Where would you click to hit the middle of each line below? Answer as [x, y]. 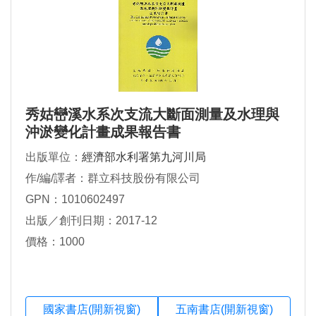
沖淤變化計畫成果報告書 [103, 132]
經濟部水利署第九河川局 [144, 157]
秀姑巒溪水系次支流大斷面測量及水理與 [152, 115]
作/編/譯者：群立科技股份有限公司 [113, 178]
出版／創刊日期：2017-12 [91, 221]
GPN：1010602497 [75, 200]
